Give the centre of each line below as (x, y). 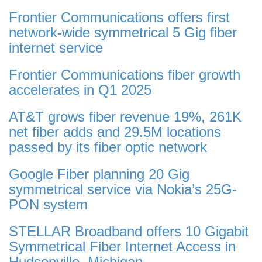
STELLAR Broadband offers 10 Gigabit (129, 232)
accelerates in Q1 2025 (80, 90)
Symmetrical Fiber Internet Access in (122, 247)
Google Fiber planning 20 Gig (99, 174)
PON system (48, 205)
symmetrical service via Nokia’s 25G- (123, 189)
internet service (56, 48)
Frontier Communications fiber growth (125, 75)
